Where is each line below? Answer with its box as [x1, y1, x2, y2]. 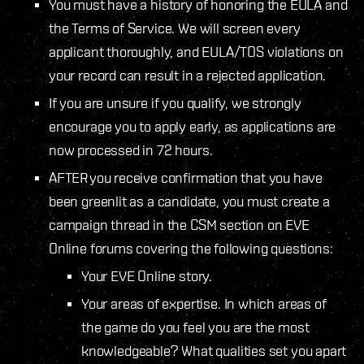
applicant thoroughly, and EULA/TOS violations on [49, 42, 344, 60]
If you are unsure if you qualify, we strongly [49, 93, 301, 111]
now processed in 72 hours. [49, 141, 217, 158]
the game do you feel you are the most [81, 318, 310, 336]
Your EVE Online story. [81, 266, 217, 284]
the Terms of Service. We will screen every [49, 19, 301, 37]
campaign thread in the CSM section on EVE [49, 215, 310, 233]
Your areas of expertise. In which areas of [81, 294, 327, 312]
